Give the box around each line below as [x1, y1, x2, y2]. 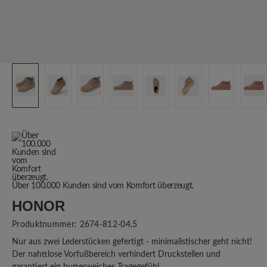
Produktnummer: [12, 221, 80, 229]
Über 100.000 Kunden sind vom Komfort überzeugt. [12, 182, 194, 190]
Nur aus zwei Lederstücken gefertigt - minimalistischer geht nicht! [12, 238, 252, 246]
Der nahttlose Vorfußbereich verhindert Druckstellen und [12, 250, 221, 259]
